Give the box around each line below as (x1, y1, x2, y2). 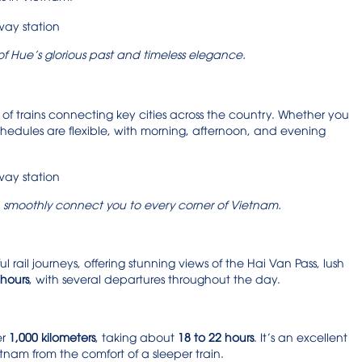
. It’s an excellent (254, 329, 347, 345)
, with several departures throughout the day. (29, 271, 280, 287)
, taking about (95, 329, 178, 345)
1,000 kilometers (9, 329, 95, 345)
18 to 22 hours (178, 329, 254, 345)
